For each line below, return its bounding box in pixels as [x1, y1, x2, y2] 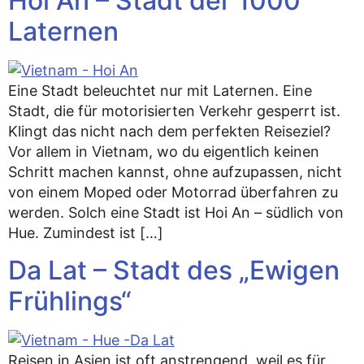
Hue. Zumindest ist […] [8, 224, 163, 242]
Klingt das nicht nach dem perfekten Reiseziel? [8, 123, 331, 141]
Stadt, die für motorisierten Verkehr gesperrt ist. [8, 102, 340, 120]
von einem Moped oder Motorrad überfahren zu [8, 184, 338, 201]
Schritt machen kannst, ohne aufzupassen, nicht [8, 163, 342, 181]
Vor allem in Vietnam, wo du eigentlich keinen [8, 143, 319, 161]
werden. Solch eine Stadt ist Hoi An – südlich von [8, 204, 344, 222]
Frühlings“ [8, 284, 132, 317]
